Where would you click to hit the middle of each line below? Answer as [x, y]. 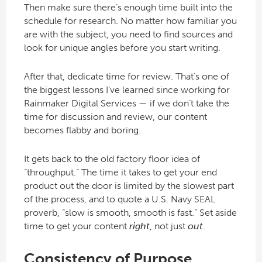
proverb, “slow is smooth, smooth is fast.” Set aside [130, 213]
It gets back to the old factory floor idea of [112, 159]
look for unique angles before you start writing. [122, 48]
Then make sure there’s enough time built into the [128, 8]
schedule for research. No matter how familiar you [130, 21]
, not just [168, 226]
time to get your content [76, 226]
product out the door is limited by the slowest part [129, 186]
